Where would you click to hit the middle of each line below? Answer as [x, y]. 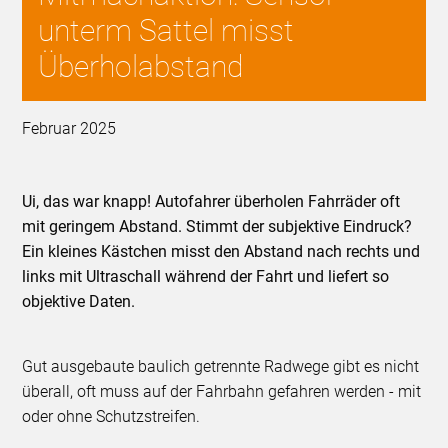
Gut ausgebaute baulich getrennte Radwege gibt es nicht [221, 367]
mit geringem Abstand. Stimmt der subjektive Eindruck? [217, 227]
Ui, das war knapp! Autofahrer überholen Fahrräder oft [211, 202]
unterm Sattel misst [166, 31]
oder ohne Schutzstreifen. [111, 417]
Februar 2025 [69, 129]
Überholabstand [141, 67]
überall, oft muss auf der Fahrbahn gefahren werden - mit [222, 392]
